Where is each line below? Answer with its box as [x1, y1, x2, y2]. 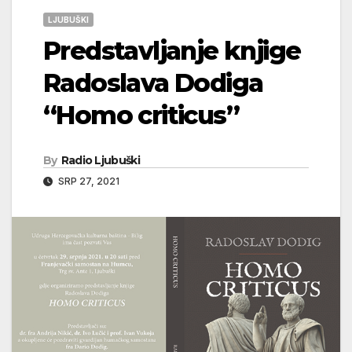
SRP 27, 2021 [56, 174, 119, 187]
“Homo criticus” [43, 99, 239, 130]
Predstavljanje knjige [43, 35, 301, 66]
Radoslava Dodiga [43, 67, 263, 98]
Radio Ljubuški [60, 152, 140, 167]
